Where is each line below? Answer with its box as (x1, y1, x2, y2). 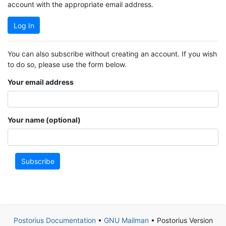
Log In (13, 21, 34, 30)
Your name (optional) (8, 116, 81, 125)
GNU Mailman (103, 216, 149, 224)
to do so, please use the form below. (8, 60, 127, 69)
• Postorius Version (148, 216, 213, 224)
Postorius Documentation (13, 216, 96, 224)
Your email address (8, 77, 74, 86)
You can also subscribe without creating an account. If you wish (8, 49, 217, 58)
